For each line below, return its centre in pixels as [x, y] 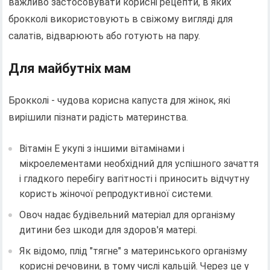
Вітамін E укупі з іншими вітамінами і [102, 148]
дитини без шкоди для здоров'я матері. [108, 230]
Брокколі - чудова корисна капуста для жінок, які [120, 100]
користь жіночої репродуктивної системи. [116, 193]
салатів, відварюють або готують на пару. [105, 36]
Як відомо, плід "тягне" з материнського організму [133, 251]
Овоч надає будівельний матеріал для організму [127, 215]
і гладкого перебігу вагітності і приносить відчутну [135, 178]
